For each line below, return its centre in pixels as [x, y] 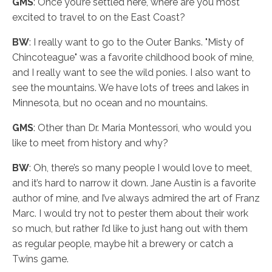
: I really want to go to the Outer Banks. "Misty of [137, 42]
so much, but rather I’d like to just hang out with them [130, 228]
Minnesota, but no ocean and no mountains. [110, 103]
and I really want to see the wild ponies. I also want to [131, 72]
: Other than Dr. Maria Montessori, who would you [142, 127]
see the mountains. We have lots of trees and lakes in [131, 87]
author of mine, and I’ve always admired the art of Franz [136, 198]
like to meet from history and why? [90, 143]
